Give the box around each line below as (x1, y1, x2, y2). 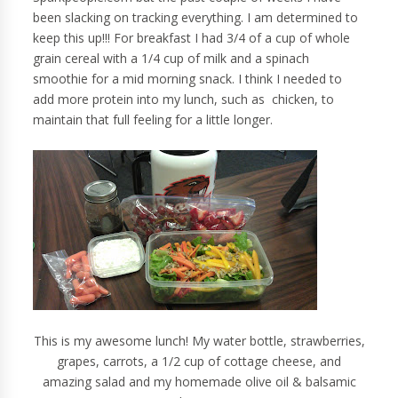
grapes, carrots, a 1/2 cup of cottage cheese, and (57, 353, 341, 370)
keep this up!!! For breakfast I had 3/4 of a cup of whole (33, 29, 351, 47)
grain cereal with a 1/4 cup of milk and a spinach (33, 50, 310, 68)
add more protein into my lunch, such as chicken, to (33, 91, 335, 108)
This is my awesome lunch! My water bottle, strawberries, (33, 332, 365, 350)
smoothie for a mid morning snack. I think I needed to (33, 70, 343, 88)
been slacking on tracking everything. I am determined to (33, 9, 359, 27)
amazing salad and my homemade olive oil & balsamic (42, 373, 356, 391)
